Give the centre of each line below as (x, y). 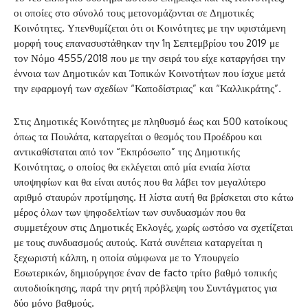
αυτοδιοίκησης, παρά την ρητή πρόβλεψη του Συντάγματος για (145, 287)
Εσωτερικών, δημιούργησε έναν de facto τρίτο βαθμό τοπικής (145, 272)
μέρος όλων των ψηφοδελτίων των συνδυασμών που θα (130, 212)
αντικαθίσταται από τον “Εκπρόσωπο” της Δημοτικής (127, 151)
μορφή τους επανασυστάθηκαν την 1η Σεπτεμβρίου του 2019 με (146, 43)
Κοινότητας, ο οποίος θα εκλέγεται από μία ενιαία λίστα (132, 166)
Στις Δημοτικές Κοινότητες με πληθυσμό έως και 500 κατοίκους (151, 121)
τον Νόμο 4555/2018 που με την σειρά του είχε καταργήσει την (150, 58)
